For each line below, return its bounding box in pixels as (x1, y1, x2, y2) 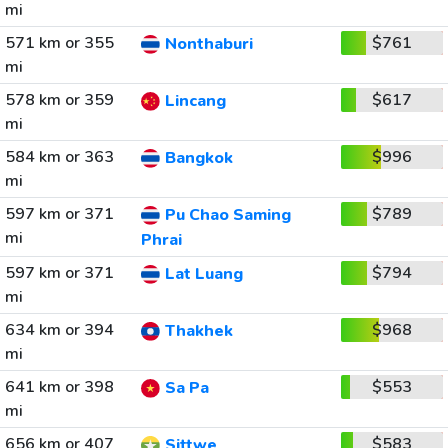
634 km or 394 (4, 319, 114, 341)
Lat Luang (164, 263, 243, 286)
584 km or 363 (4, 146, 114, 168)
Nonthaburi (164, 33, 253, 56)
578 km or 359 (4, 89, 114, 111)
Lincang (164, 90, 226, 113)
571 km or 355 (4, 32, 114, 54)
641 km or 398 (4, 376, 114, 398)
